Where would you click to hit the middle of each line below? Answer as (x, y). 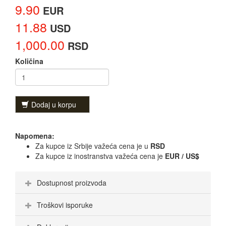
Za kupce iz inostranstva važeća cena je (100, 156)
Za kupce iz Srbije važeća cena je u (93, 146)
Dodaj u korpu (54, 105)
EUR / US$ (182, 156)
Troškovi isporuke (65, 205)
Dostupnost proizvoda (72, 183)
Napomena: (35, 136)
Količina (29, 61)
